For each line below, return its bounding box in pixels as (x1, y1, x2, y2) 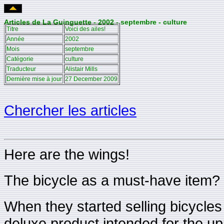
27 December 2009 (65, 75, 117, 83)
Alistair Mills (65, 65, 97, 73)
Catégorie (6, 55, 33, 63)
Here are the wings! (4, 146, 129, 163)
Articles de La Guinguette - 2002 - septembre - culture (4, 17, 187, 26)
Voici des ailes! (65, 25, 105, 33)
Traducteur (6, 65, 36, 73)
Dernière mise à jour (6, 75, 62, 83)
